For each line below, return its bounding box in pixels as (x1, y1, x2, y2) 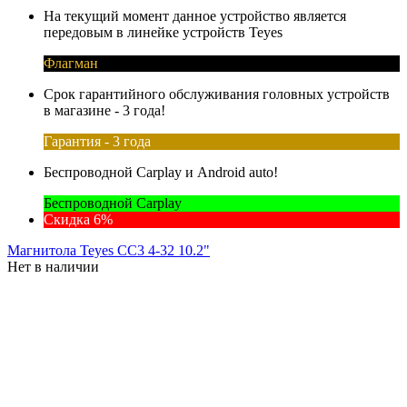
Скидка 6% (44, 211, 113, 227)
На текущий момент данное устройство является (44, 7, 346, 24)
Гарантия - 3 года (44, 133, 151, 149)
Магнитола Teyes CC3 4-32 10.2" (7, 242, 210, 258)
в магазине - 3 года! (44, 102, 165, 118)
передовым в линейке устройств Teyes (44, 24, 283, 40)
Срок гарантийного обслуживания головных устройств (44, 85, 390, 102)
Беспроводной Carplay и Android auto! (44, 164, 278, 180)
